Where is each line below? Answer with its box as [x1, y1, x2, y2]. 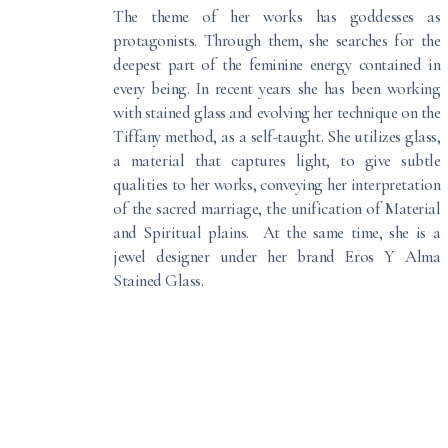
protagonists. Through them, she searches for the [113, 29, 441, 51]
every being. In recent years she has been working [113, 77, 441, 99]
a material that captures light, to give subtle [113, 149, 441, 171]
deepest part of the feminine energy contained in [113, 53, 441, 75]
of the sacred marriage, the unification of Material [113, 197, 441, 219]
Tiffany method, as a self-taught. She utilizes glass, [113, 125, 441, 147]
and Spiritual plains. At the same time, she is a [113, 221, 441, 243]
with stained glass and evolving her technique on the [113, 101, 441, 123]
